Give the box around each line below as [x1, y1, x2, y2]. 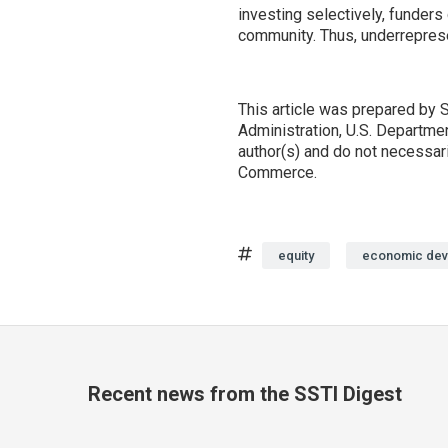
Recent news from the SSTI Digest [88, 382, 402, 406]
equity [278, 248, 314, 263]
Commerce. [238, 163, 317, 182]
